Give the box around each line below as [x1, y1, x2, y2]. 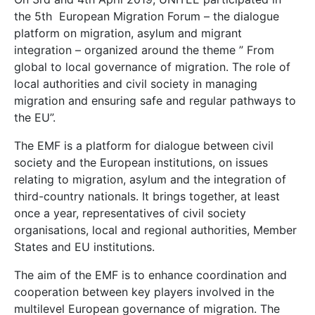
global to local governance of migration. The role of [14, 60, 290, 75]
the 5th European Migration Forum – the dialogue [14, 9, 279, 24]
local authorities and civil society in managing [14, 77, 257, 91]
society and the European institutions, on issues [14, 155, 268, 170]
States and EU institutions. [14, 240, 155, 255]
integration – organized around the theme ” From [14, 43, 274, 58]
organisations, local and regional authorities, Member [14, 223, 297, 238]
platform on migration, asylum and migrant [14, 26, 242, 41]
